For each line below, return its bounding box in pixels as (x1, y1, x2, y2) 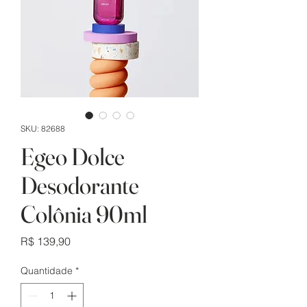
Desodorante (21, 171, 139, 201)
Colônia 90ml (21, 199, 147, 230)
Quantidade (21, 265, 73, 278)
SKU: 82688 (21, 123, 65, 134)
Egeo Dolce (21, 142, 125, 172)
